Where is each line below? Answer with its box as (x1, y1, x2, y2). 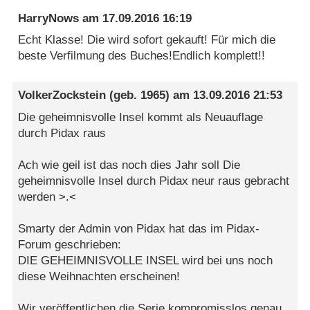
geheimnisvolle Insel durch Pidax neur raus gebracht (18, 174, 290, 188)
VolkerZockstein (18, 89, 107, 102)
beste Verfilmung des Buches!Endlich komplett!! (18, 49, 266, 63)
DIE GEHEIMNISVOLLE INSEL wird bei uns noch (18, 253, 273, 267)
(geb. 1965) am (106, 89, 194, 102)
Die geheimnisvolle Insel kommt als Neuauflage (18, 110, 264, 124)
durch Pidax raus (18, 126, 107, 140)
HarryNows (18, 11, 80, 25)
